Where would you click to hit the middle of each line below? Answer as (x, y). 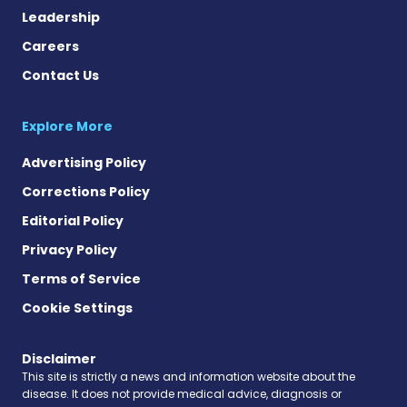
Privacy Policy (69, 249)
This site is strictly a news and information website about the (189, 376)
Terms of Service (81, 278)
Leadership (61, 17)
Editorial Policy (73, 220)
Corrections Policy (86, 191)
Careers (50, 46)
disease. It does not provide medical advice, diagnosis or (182, 393)
